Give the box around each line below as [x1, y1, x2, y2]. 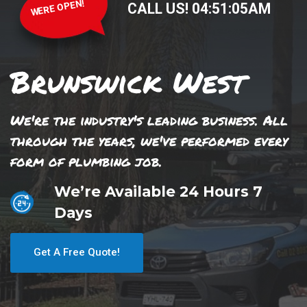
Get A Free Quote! [34, 246, 120, 259]
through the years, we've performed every [10, 130, 288, 151]
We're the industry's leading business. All [10, 110, 288, 130]
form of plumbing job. [10, 151, 162, 171]
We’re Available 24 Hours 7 [54, 182, 262, 200]
